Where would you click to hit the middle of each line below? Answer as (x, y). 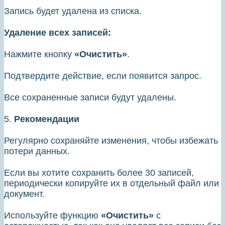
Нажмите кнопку (39, 54)
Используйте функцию (52, 216)
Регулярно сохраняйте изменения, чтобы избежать (111, 141)
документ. (24, 194)
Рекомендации (47, 119)
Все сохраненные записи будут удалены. (90, 98)
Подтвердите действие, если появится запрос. (103, 76)
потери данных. (37, 151)
